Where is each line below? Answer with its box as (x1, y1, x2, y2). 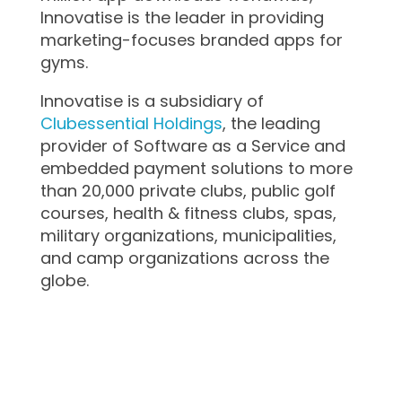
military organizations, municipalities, (39, 224, 336, 247)
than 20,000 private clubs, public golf (39, 179, 336, 202)
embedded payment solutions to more (39, 157, 353, 179)
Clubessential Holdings (39, 112, 223, 135)
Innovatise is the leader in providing (39, 6, 324, 29)
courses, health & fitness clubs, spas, (39, 202, 336, 224)
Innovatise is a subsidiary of (39, 90, 264, 112)
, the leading (222, 112, 320, 135)
